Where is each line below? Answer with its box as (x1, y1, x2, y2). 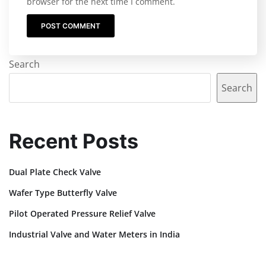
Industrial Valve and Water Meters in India (9, 229, 180, 240)
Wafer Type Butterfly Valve (9, 187, 117, 198)
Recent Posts (9, 129, 138, 153)
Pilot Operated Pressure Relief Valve (9, 208, 156, 219)
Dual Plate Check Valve (9, 166, 101, 178)
